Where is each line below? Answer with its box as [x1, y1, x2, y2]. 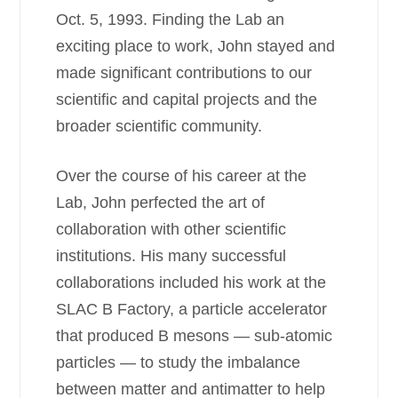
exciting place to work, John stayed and [56, 37, 336, 55]
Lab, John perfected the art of [56, 194, 266, 211]
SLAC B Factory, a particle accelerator [56, 300, 328, 318]
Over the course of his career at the [56, 167, 307, 185]
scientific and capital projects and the [56, 91, 318, 108]
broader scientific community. [56, 117, 263, 135]
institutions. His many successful [56, 247, 287, 265]
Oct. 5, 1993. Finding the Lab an [56, 11, 285, 28]
